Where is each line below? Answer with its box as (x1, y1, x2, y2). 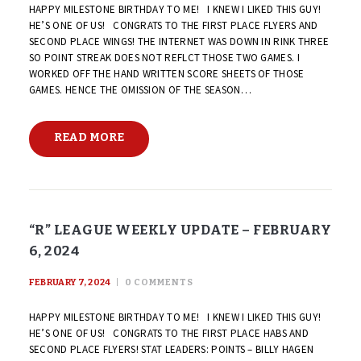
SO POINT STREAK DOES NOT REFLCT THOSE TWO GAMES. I (28, 50, 300, 64)
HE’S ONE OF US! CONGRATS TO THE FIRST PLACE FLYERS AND (28, 18, 318, 32)
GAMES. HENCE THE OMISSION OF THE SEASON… (28, 82, 251, 97)
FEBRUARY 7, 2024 (28, 276, 111, 288)
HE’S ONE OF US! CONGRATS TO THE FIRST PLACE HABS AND (28, 326, 309, 341)
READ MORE (53, 131, 124, 145)
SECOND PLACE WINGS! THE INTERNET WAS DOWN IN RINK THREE (28, 34, 330, 48)
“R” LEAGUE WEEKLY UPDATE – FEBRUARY (28, 221, 332, 238)
